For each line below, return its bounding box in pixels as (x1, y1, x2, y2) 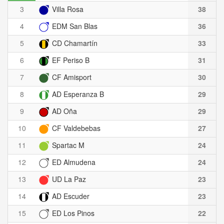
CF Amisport (50, 71, 91, 82)
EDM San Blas (50, 20, 97, 31)
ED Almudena (50, 156, 95, 167)
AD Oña (50, 105, 77, 116)
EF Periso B (50, 54, 89, 65)
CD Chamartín (50, 37, 97, 48)
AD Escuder (50, 190, 89, 201)
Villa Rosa (50, 3, 83, 14)
